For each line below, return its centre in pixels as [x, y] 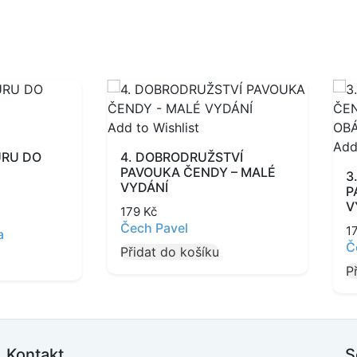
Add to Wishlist [153, 127]
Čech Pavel [154, 228]
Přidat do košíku [169, 252]
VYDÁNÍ [144, 187]
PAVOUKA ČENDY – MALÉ [198, 172]
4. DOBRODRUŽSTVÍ [181, 157]
